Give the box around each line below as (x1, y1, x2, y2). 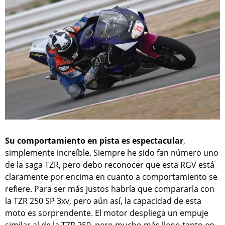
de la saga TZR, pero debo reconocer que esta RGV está (5, 159, 214, 171)
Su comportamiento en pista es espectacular (5, 135, 183, 147)
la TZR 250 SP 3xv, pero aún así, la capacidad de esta (5, 195, 201, 207)
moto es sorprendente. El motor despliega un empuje (5, 207, 208, 219)
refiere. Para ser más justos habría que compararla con (5, 183, 214, 195)
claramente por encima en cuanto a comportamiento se (5, 171, 217, 183)
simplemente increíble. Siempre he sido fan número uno (5, 147, 218, 159)
